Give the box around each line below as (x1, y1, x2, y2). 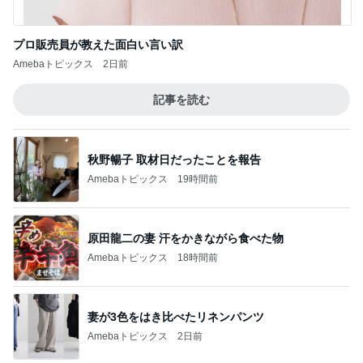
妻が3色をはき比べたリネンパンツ (88, 310, 264, 323)
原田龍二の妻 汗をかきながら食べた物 (88, 231, 284, 245)
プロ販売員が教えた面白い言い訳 (13, 38, 183, 51)
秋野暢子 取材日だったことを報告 (88, 152, 261, 166)
